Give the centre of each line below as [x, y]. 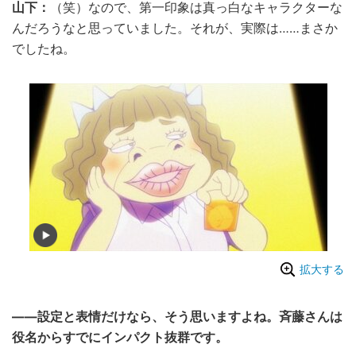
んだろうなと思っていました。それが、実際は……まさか [175, 29]
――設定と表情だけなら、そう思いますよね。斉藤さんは [177, 316]
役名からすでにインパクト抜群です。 [120, 337]
